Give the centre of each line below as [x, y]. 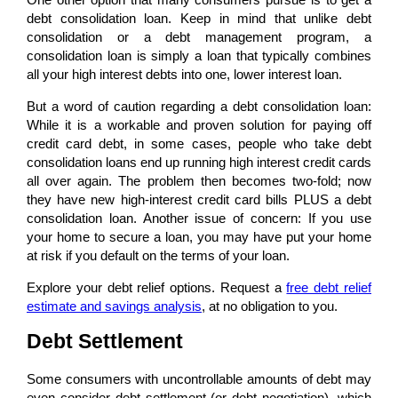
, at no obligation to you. [270, 306]
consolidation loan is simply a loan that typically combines [199, 55]
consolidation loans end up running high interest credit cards [199, 162]
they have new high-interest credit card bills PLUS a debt [199, 199]
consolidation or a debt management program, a [199, 36]
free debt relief [329, 287]
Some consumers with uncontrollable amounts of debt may [199, 378]
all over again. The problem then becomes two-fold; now [199, 180]
